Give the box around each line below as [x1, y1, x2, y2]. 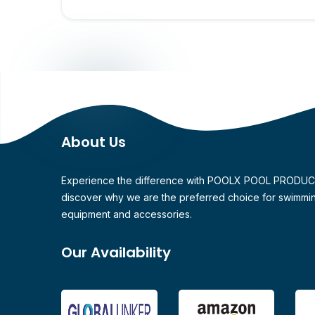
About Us [61, 131, 126, 152]
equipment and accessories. [61, 207, 192, 220]
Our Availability [61, 242, 171, 262]
